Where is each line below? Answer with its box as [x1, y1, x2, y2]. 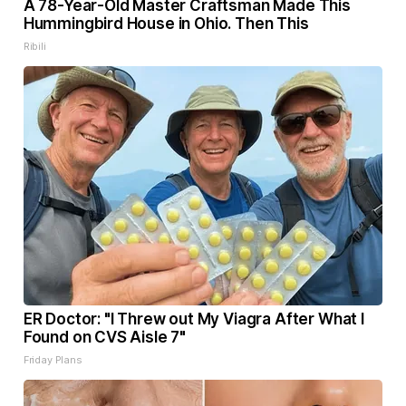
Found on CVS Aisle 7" [23, 328, 187, 347]
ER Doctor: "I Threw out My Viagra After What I [23, 310, 364, 329]
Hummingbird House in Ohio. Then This [23, 14, 309, 34]
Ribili [23, 40, 46, 53]
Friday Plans [23, 353, 82, 367]
